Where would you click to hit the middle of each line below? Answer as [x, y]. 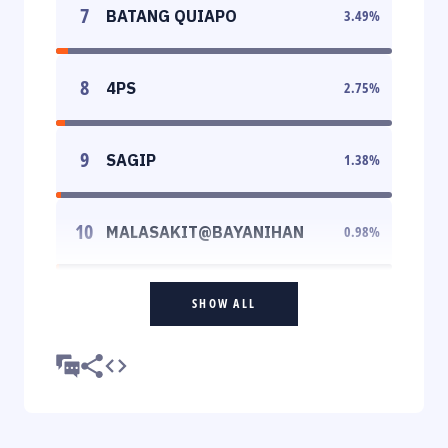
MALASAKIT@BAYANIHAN [205, 231]
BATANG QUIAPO [171, 15]
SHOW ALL [224, 303]
